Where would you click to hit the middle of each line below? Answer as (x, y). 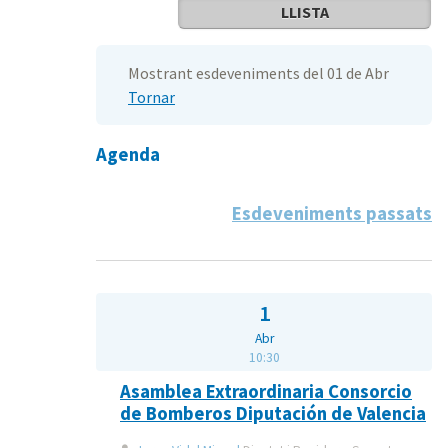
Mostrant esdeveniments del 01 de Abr (258, 72)
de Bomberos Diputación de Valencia (273, 413)
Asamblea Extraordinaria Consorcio (266, 391)
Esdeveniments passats (332, 213)
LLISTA (304, 12)
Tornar (151, 96)
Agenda (128, 154)
